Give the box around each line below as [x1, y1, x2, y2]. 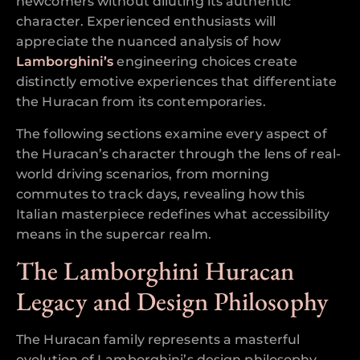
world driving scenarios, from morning [16, 166, 269, 182]
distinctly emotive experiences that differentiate [16, 74, 337, 90]
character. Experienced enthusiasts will [16, 14, 276, 30]
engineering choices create [113, 54, 298, 70]
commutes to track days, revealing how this [16, 186, 305, 202]
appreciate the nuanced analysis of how [16, 34, 280, 50]
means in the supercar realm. [16, 226, 211, 242]
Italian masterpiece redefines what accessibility [16, 206, 329, 222]
